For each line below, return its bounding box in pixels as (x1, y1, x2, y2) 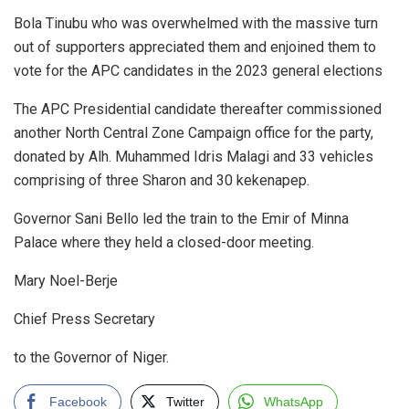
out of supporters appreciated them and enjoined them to (14, 37, 376, 56)
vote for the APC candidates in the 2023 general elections (14, 61, 383, 79)
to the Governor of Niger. (14, 348, 169, 366)
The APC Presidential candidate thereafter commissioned (14, 100, 382, 118)
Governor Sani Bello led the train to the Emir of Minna (14, 209, 349, 227)
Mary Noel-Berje (14, 271, 121, 289)
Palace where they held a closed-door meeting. (14, 233, 318, 251)
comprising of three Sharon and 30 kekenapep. (14, 171, 313, 189)
